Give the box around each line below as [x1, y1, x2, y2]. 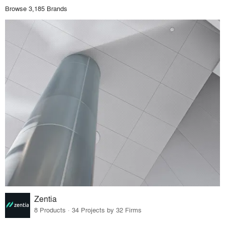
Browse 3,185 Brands [5, 3, 67, 13]
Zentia [34, 193, 57, 205]
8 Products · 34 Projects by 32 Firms [34, 205, 142, 215]
